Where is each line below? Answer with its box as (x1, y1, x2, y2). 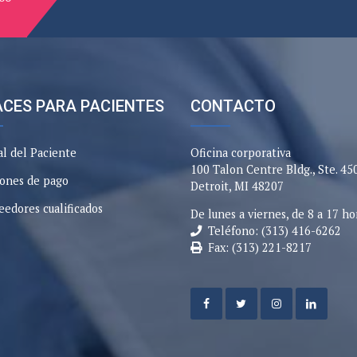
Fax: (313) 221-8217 (208, 240, 312, 255)
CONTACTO (190, 96, 276, 116)
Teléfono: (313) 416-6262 (208, 223, 341, 238)
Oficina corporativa (190, 145, 291, 160)
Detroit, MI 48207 (190, 178, 284, 194)
